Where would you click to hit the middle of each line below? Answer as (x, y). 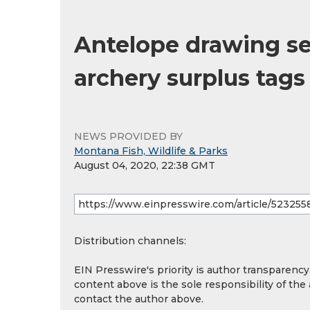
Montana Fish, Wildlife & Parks (151, 151)
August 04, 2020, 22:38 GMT (145, 165)
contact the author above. (139, 299)
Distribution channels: (130, 241)
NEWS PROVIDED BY (128, 136)
